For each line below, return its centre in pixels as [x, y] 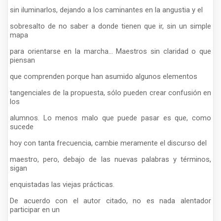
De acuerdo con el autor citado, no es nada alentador [110, 201]
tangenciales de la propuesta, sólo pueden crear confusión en [110, 92]
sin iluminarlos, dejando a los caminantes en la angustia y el [106, 10]
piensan [22, 60]
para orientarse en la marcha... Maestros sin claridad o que [110, 51]
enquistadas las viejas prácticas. [62, 184]
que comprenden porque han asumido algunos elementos [104, 76]
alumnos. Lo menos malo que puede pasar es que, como [110, 118]
